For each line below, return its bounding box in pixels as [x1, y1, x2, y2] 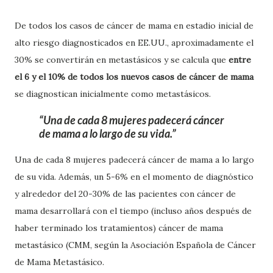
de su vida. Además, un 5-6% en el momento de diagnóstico [15, 171, 253, 182]
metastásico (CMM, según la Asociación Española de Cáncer [15, 239, 256, 250]
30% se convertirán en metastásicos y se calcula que [15, 54, 226, 65]
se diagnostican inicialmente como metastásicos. [15, 88, 213, 99]
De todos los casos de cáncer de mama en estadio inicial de [15, 20, 253, 31]
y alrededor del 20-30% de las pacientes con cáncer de [15, 188, 236, 199]
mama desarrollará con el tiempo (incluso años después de [15, 205, 252, 216]
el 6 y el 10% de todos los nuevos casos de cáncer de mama [15, 71, 253, 82]
